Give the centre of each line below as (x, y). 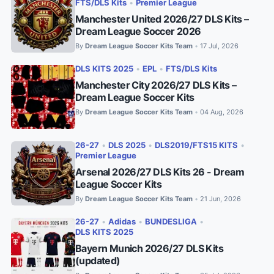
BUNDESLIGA (171, 221)
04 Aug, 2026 (222, 112)
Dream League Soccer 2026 (138, 31)
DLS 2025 (127, 145)
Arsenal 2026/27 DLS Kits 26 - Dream (160, 172)
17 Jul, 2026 (219, 46)
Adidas (122, 221)
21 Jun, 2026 (220, 198)
